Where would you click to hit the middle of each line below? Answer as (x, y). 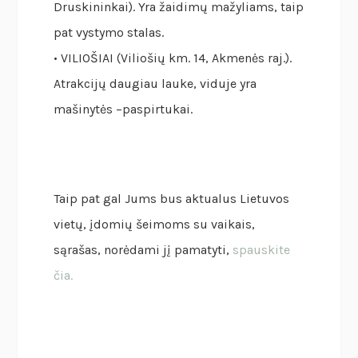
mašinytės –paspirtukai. (123, 109)
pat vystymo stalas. (109, 33)
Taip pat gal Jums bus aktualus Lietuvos (172, 199)
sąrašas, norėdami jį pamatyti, (143, 250)
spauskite (262, 250)
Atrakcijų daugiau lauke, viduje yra (155, 84)
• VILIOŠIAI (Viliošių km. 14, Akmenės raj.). (173, 58)
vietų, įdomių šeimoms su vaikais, (155, 225)
